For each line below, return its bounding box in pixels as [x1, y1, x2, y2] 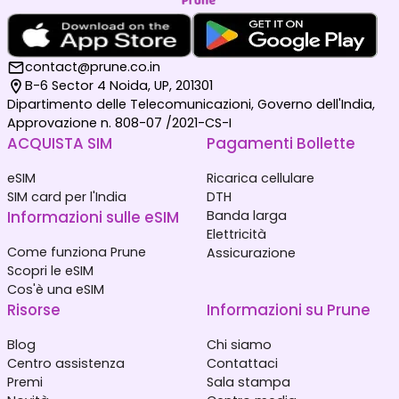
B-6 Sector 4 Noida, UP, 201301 [25, 77, 213, 95]
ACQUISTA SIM [7, 133, 112, 155]
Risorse [7, 299, 61, 322]
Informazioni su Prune [207, 299, 370, 322]
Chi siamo [207, 336, 272, 354]
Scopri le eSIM [7, 262, 94, 281]
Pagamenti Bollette [207, 133, 355, 155]
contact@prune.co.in [25, 58, 160, 77]
